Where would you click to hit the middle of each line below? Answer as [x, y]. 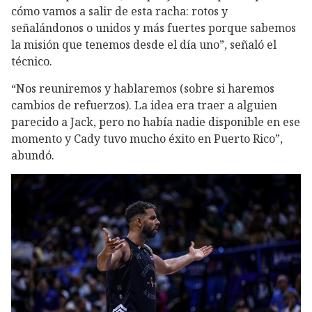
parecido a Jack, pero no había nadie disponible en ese [156, 122]
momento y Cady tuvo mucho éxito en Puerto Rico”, [147, 138]
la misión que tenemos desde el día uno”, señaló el [144, 45]
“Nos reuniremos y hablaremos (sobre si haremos [143, 88]
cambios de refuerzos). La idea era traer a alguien [144, 105]
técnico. [32, 62]
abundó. [33, 155]
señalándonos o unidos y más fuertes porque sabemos [154, 28]
